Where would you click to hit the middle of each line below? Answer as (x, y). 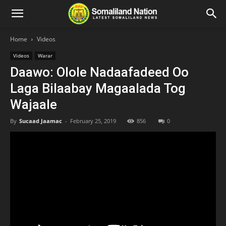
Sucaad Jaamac (41, 121)
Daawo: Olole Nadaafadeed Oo (99, 72)
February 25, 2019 (93, 121)
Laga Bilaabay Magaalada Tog (98, 88)
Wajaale (34, 104)
